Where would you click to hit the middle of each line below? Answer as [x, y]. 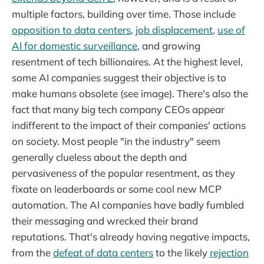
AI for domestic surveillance [75, 45]
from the [32, 252]
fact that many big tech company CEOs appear [118, 109]
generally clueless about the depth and [99, 157]
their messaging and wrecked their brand [105, 220]
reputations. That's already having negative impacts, [131, 236]
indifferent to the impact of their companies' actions [129, 125]
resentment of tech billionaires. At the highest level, [127, 61]
